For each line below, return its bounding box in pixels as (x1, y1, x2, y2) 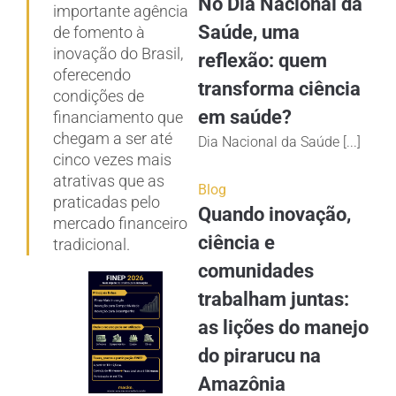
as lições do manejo (198, 316, 369, 339)
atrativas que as (53, 171, 164, 190)
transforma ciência (198, 77, 361, 100)
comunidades (198, 259, 314, 282)
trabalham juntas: (198, 287, 349, 310)
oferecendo (53, 65, 131, 84)
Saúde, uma (198, 20, 300, 43)
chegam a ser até (53, 128, 172, 148)
